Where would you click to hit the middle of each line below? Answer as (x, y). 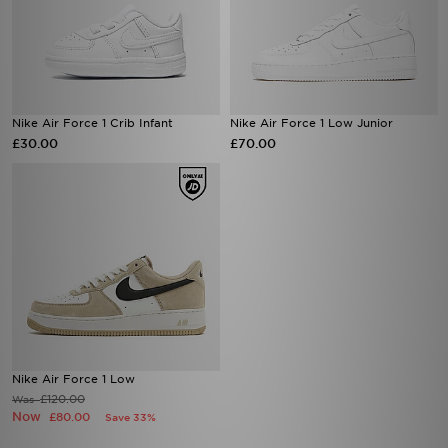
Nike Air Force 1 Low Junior (311, 123)
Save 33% (130, 417)
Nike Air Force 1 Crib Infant (92, 123)
